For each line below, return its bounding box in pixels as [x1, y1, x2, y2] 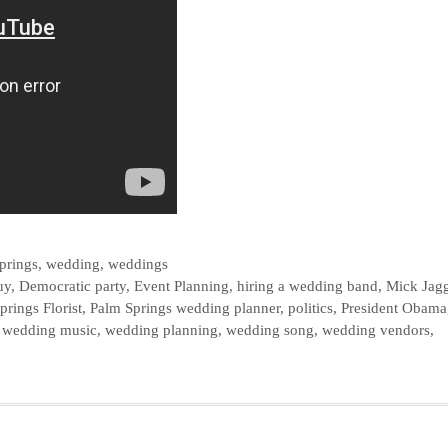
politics [288, 298, 333, 316]
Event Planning [134, 276, 230, 294]
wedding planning [105, 320, 218, 338]
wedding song [226, 320, 314, 338]
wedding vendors [322, 320, 430, 338]
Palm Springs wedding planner [90, 298, 280, 316]
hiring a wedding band [237, 276, 379, 294]
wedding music [2, 320, 97, 338]
